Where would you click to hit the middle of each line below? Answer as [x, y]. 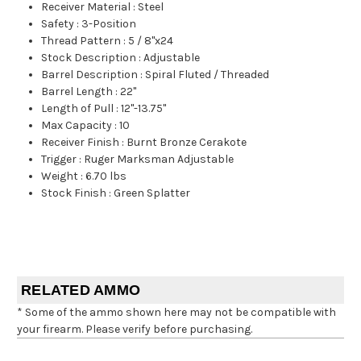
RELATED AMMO [81, 290]
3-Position [109, 23]
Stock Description [89, 57]
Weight [60, 176]
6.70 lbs [106, 176]
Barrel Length [77, 91]
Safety [58, 23]
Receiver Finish [81, 142]
